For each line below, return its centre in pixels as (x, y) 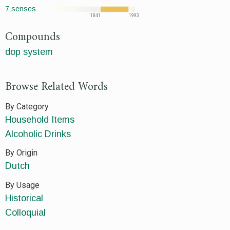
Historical (24, 198)
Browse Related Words (56, 87)
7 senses (21, 9)
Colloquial (25, 212)
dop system (29, 52)
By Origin (21, 153)
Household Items (40, 119)
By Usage (22, 185)
